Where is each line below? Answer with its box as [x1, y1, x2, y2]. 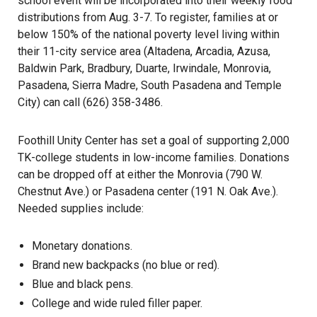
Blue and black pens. [32, 277, 133, 291]
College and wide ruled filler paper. [32, 296, 202, 310]
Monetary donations [32, 239, 130, 253]
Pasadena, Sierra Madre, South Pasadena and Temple [18, 79, 282, 92]
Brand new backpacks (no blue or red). [32, 258, 222, 272]
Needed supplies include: [18, 202, 146, 215]
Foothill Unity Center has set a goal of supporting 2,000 [18, 134, 289, 147]
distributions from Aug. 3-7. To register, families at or [18, 11, 278, 24]
